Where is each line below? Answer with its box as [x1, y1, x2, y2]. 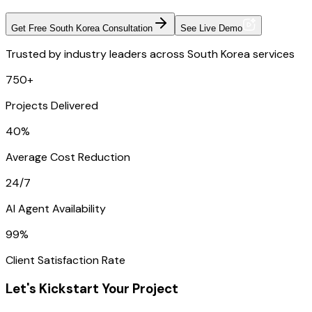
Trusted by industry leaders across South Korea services [6, 46, 295, 61]
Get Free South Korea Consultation [11, 22, 153, 33]
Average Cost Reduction [6, 149, 130, 164]
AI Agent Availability [6, 201, 106, 216]
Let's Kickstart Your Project [6, 280, 178, 298]
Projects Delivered [6, 97, 98, 113]
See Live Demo [180, 22, 242, 33]
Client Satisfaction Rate [6, 252, 125, 267]
